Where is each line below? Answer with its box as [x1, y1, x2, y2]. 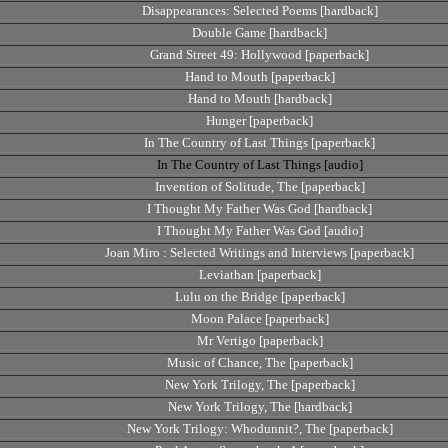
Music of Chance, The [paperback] [166, 355, 353, 370]
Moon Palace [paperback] [190, 311, 329, 326]
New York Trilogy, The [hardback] [167, 399, 352, 414]
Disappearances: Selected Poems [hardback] [141, 3, 378, 18]
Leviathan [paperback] [198, 267, 321, 282]
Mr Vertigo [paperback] [196, 333, 323, 348]
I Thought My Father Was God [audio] [156, 223, 363, 238]
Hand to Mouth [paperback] [184, 69, 335, 84]
